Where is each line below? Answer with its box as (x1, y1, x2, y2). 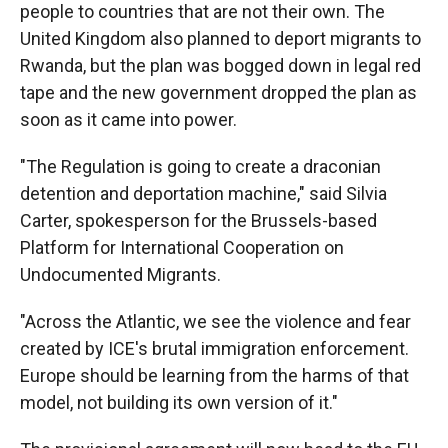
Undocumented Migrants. (20, 264, 221, 286)
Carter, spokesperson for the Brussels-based (20, 210, 377, 232)
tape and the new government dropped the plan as (20, 82, 417, 104)
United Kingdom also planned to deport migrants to (20, 28, 421, 50)
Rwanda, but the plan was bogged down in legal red (20, 55, 421, 77)
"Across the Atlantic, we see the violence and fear (20, 311, 411, 333)
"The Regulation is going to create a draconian (20, 156, 381, 178)
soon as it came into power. (20, 109, 237, 131)
